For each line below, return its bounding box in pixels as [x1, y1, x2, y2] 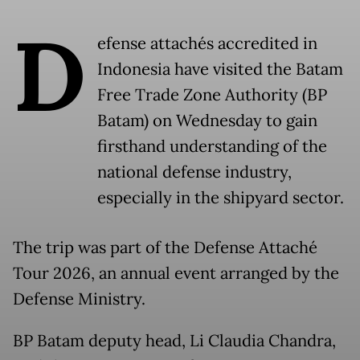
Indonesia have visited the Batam [97, 59, 343, 80]
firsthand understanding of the [97, 136, 327, 157]
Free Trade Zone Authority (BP [97, 84, 327, 106]
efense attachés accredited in [97, 33, 317, 55]
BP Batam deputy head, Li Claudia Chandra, [13, 330, 336, 352]
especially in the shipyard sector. [97, 187, 344, 209]
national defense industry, [97, 162, 292, 183]
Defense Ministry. [13, 288, 145, 310]
